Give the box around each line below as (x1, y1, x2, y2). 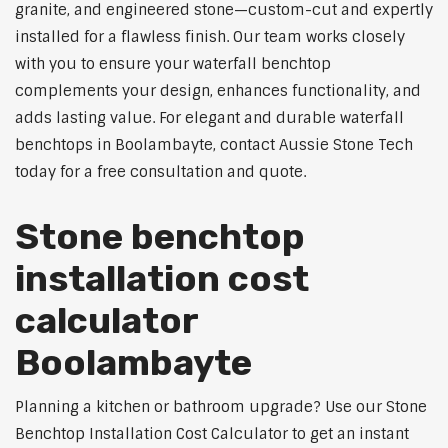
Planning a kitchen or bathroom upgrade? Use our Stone (15, 397, 427, 418)
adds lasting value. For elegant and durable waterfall (15, 108, 404, 129)
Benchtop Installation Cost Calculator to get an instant (15, 424, 409, 445)
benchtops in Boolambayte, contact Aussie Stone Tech (15, 135, 413, 156)
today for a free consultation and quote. (15, 162, 306, 183)
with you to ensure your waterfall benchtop (15, 54, 331, 75)
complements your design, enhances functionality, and (15, 81, 421, 102)
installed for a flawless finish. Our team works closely (15, 27, 405, 48)
